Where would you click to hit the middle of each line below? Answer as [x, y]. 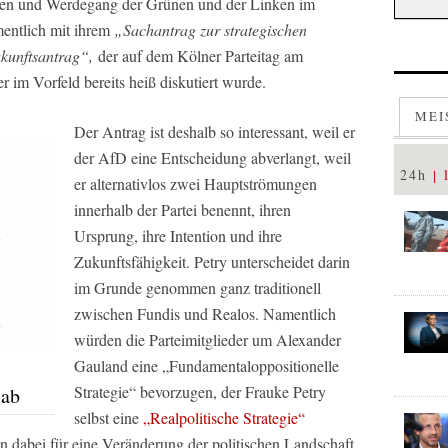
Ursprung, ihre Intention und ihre [178, 236]
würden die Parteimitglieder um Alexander [207, 340]
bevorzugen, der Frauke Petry [231, 392]
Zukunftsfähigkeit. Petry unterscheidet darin [212, 262]
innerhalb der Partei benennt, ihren [182, 210]
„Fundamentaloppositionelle [250, 366]
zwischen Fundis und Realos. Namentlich [205, 314]
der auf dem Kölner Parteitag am [198, 56]
